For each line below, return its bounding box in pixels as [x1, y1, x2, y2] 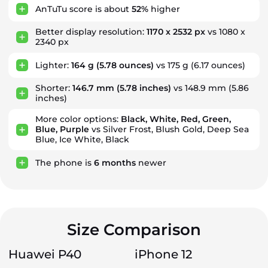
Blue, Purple [35, 124, 89, 135]
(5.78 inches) [114, 83, 171, 93]
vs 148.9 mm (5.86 [171, 83, 249, 93]
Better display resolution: [35, 26, 147, 37]
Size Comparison [67, 220, 201, 239]
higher [148, 3, 180, 14]
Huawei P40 [8, 247, 81, 261]
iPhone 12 [134, 247, 192, 261]
